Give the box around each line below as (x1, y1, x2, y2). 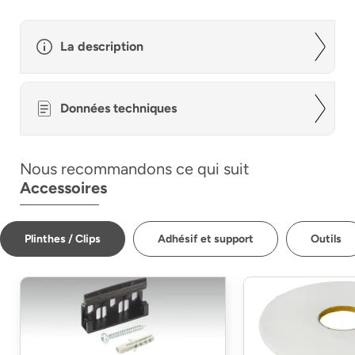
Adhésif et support (158, 232, 254, 246)
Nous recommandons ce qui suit (20, 159, 250, 178)
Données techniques (60, 101, 177, 116)
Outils (311, 232, 342, 246)
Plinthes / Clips (25, 232, 101, 246)
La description (60, 39, 143, 54)
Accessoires (20, 178, 107, 197)
